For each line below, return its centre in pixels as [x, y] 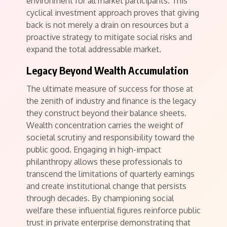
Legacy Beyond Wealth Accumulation [107, 70]
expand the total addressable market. [94, 49]
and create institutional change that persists [106, 186]
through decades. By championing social [100, 198]
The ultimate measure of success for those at [110, 89]
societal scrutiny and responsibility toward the [110, 137]
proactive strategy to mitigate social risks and [109, 37]
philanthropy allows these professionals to [104, 162]
